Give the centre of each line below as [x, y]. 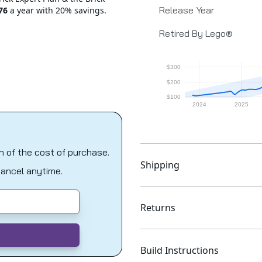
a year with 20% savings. [57, 10]
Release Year [187, 10]
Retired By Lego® [196, 34]
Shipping [160, 165]
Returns [158, 208]
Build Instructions [180, 251]
